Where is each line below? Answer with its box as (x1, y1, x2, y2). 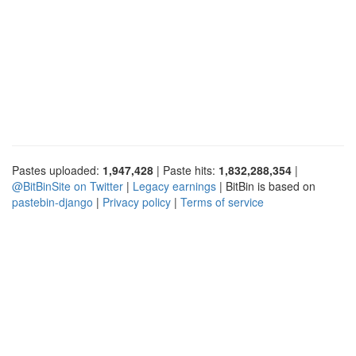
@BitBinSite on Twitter (12, 177, 123, 194)
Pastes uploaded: (12, 161, 103, 178)
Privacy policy (103, 193, 171, 210)
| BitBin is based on (216, 177, 315, 194)
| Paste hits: (153, 161, 219, 178)
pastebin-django (12, 193, 93, 210)
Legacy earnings (133, 177, 216, 194)
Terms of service (180, 193, 264, 210)
